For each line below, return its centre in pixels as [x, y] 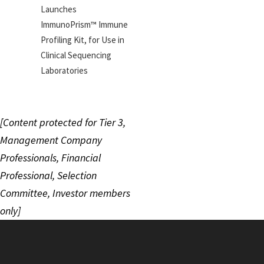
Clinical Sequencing [76, 55]
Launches [59, 9]
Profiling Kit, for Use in [83, 39]
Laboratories [65, 70]
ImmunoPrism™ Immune [85, 24]
